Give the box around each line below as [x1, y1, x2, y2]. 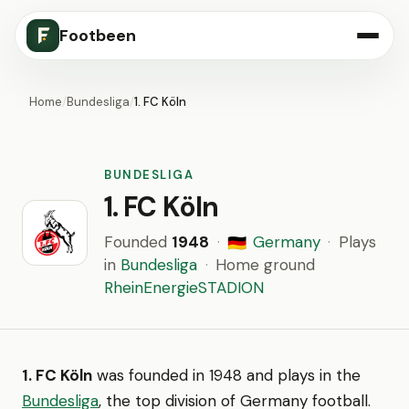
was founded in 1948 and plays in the [92, 365, 361, 385]
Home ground [215, 255, 315, 275]
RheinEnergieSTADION [104, 278, 264, 298]
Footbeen [59, 25, 136, 47]
